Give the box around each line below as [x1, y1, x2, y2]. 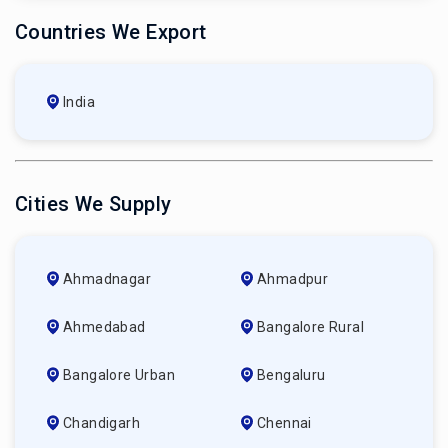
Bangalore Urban [63, 367, 175, 383]
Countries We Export [15, 20, 207, 44]
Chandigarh [63, 415, 140, 431]
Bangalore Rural [257, 319, 364, 335]
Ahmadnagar [63, 271, 151, 287]
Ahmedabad [63, 319, 146, 335]
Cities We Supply [15, 192, 172, 216]
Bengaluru [257, 367, 326, 383]
